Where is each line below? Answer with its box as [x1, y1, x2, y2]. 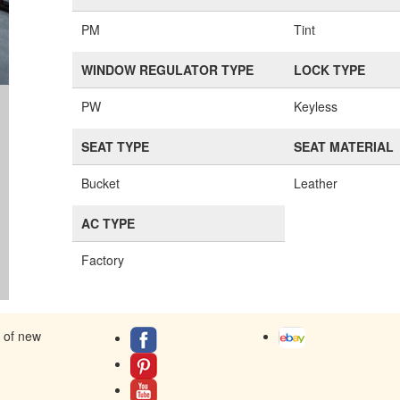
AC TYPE [81, 214, 136, 232]
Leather [294, 174, 338, 192]
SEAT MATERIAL [294, 137, 395, 155]
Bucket [81, 174, 121, 192]
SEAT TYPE [81, 137, 150, 155]
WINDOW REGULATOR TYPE [81, 61, 254, 79]
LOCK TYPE [294, 61, 366, 79]
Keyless [294, 97, 338, 115]
